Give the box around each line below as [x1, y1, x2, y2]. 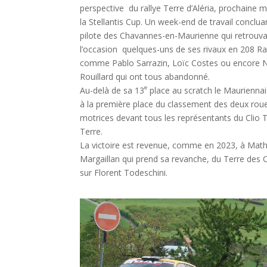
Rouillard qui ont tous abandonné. [80, 71, 215, 83]
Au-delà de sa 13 [80, 85, 145, 97]
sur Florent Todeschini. [80, 167, 168, 179]
